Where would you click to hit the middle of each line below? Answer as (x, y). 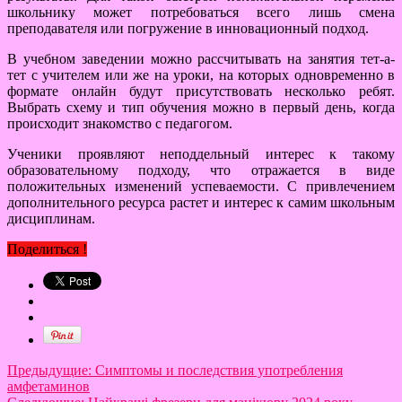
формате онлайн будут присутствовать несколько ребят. (201, 92)
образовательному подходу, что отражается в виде (201, 170)
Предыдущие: (51, 371)
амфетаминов (48, 387)
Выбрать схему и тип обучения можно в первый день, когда (201, 108)
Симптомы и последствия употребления (219, 371)
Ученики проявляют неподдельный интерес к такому (201, 154)
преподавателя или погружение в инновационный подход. (188, 29)
